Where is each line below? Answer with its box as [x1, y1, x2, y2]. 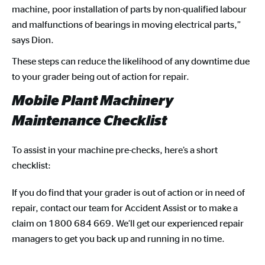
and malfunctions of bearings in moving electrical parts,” [12, 18, 241, 30]
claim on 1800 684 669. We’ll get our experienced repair [12, 216, 244, 229]
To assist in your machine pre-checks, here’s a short [12, 143, 218, 156]
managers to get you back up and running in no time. [12, 232, 227, 244]
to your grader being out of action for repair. [12, 70, 189, 82]
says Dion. [12, 33, 56, 46]
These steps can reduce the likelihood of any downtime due [12, 54, 250, 67]
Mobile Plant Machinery [12, 92, 173, 108]
